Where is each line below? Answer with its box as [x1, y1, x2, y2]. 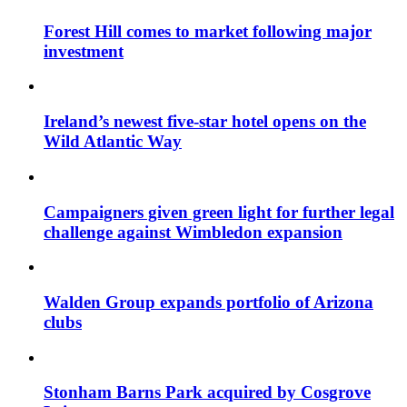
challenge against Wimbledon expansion [44, 222, 342, 242]
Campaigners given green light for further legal [44, 202, 394, 222]
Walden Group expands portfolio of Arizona [44, 292, 373, 312]
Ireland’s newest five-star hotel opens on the [44, 112, 366, 132]
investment [44, 41, 124, 61]
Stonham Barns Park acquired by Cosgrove [44, 382, 371, 402]
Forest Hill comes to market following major [44, 21, 372, 41]
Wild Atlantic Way [44, 132, 182, 152]
